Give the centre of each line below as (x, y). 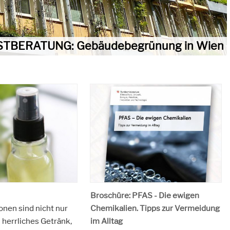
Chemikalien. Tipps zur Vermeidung (155, 208)
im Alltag (106, 221)
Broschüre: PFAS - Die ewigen (145, 195)
